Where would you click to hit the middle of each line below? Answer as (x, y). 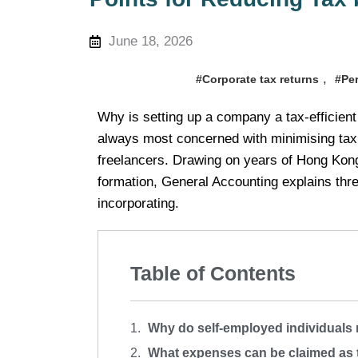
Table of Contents (213, 274)
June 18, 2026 (151, 42)
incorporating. (138, 204)
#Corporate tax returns (257, 80)
